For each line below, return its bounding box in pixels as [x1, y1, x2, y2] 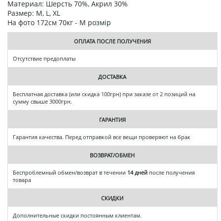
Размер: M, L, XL [7, 8, 60, 18]
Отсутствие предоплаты [13, 54, 75, 62]
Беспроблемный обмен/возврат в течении [13, 168, 127, 176]
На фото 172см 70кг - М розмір [7, 17, 111, 27]
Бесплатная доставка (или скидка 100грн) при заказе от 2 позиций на [13, 90, 195, 98]
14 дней [127, 168, 147, 176]
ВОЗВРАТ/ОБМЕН [90, 151, 135, 159]
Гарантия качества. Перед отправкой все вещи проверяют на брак [13, 133, 190, 141]
